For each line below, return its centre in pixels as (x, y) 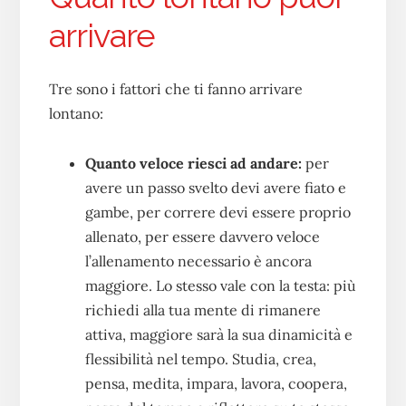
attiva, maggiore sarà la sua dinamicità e (218, 334)
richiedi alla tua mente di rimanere (203, 309)
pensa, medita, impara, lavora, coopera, (216, 383)
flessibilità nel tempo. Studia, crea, (200, 358)
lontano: (76, 113)
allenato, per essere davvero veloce (202, 236)
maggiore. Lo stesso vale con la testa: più (220, 285)
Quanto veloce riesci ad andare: (193, 163)
